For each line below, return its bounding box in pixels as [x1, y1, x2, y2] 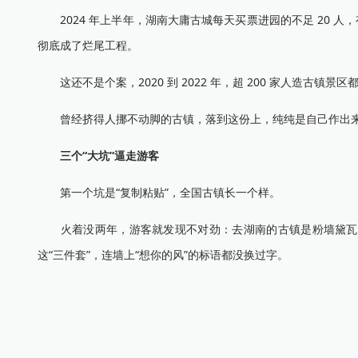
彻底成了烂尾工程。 [38, 38, 138, 53]
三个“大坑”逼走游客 [60, 148, 159, 163]
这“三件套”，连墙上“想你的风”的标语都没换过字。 [38, 247, 288, 262]
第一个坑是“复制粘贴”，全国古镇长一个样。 [38, 185, 280, 200]
